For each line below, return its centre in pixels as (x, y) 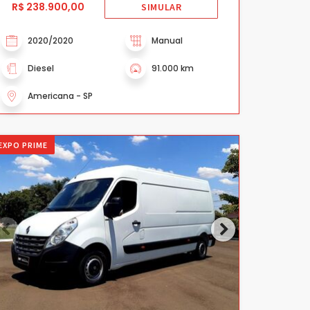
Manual (167, 40)
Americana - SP (60, 96)
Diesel (41, 68)
